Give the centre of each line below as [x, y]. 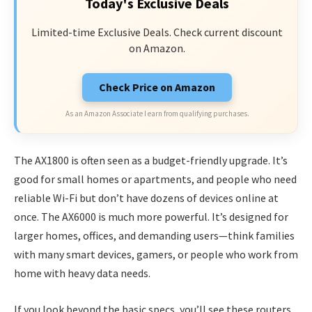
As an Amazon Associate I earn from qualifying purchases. [157, 114]
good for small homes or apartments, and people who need [155, 179]
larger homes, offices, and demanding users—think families [154, 236]
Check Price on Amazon [157, 87]
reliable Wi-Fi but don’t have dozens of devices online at [146, 198]
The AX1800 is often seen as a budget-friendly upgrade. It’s [151, 161]
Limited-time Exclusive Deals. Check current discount [157, 32]
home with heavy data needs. [82, 273]
